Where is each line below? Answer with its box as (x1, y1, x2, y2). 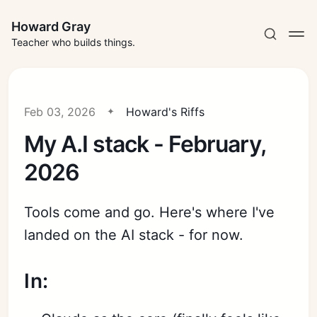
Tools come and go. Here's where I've (24, 204, 275, 221)
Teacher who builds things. (11, 36, 135, 48)
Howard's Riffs (126, 105, 205, 119)
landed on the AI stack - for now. (24, 226, 244, 243)
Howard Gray (11, 19, 91, 34)
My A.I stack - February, (24, 130, 266, 158)
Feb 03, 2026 (24, 105, 96, 119)
